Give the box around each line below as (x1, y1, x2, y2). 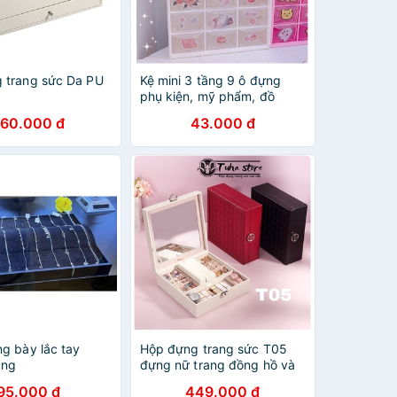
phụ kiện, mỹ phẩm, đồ (139, 89, 275, 104)
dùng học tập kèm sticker (139, 105, 292, 120)
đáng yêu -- (139, 121, 210, 136)
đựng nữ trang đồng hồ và (139, 357, 296, 372)
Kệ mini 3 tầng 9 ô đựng (139, 73, 281, 88)
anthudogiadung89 (139, 136, 253, 152)
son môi (139, 373, 185, 388)
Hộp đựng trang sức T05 (139, 341, 287, 356)
